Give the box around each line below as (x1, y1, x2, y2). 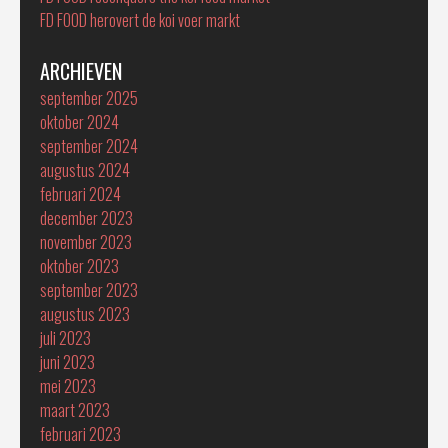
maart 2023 (40, 398, 110, 422)
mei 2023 (40, 374, 96, 398)
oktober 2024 (40, 110, 119, 134)
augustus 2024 (40, 158, 130, 182)
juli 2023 (40, 326, 91, 350)
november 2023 (40, 230, 132, 254)
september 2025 (40, 86, 138, 110)
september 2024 (40, 134, 138, 158)
